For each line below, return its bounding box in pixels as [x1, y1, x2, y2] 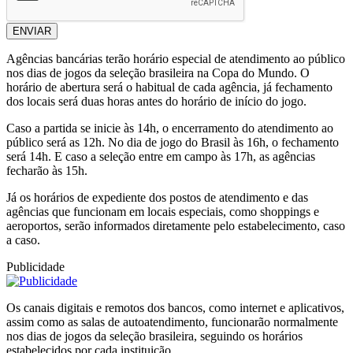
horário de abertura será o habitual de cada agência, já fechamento [6, 80, 333, 95]
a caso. [6, 233, 40, 247]
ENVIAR [13, 25, 51, 38]
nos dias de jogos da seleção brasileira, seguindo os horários [6, 329, 303, 344]
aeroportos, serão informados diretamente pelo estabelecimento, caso [6, 219, 345, 233]
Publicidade [6, 260, 65, 274]
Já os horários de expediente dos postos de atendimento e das [6, 191, 308, 205]
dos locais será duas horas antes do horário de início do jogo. [6, 95, 307, 109]
